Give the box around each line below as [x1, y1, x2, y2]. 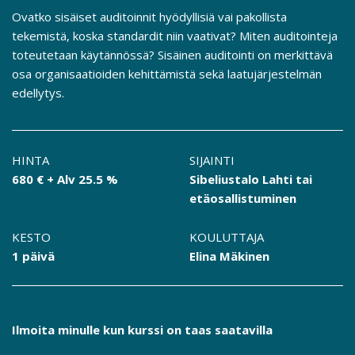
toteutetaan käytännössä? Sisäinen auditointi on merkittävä [12, 47, 333, 63]
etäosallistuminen [189, 190, 296, 207]
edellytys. [12, 85, 64, 101]
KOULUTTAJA [189, 229, 264, 246]
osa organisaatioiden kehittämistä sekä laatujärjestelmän [12, 66, 322, 82]
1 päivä [12, 248, 55, 265]
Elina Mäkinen [189, 248, 269, 265]
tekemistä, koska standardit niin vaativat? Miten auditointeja [12, 28, 338, 44]
